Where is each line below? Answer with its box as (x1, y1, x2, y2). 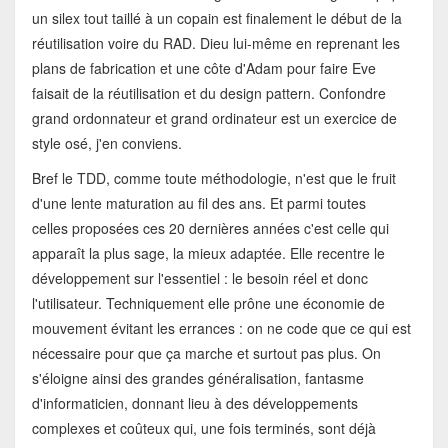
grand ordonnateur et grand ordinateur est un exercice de (31, 107, 397, 128)
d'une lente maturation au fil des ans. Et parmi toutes (31, 192, 366, 213)
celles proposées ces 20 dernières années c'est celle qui (31, 217, 389, 238)
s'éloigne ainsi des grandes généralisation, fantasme (31, 367, 364, 388)
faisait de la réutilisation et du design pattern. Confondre (31, 82, 386, 103)
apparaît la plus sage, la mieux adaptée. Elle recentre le (31, 242, 385, 263)
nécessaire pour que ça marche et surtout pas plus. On (31, 342, 381, 363)
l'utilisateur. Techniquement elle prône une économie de (31, 292, 385, 313)
